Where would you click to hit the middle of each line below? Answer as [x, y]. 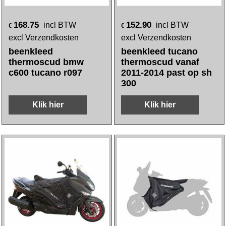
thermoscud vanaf [160, 62]
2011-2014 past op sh [166, 73]
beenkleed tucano [159, 51]
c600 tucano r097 [46, 73]
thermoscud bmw [46, 62]
